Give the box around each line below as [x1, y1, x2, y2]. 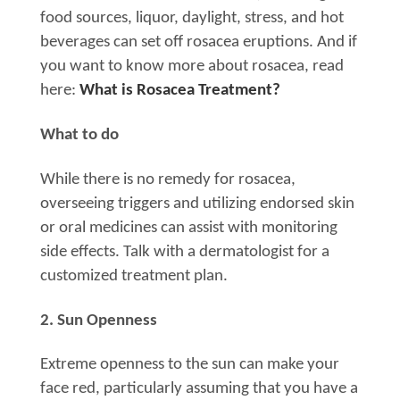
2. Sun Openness [40, 312, 157, 329]
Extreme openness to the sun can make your [40, 356, 339, 374]
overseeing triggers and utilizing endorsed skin [40, 195, 354, 212]
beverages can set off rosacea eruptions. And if [40, 33, 357, 51]
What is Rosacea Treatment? [79, 81, 280, 99]
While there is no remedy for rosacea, [40, 171, 296, 188]
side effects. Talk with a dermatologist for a [40, 243, 329, 261]
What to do [40, 127, 119, 145]
